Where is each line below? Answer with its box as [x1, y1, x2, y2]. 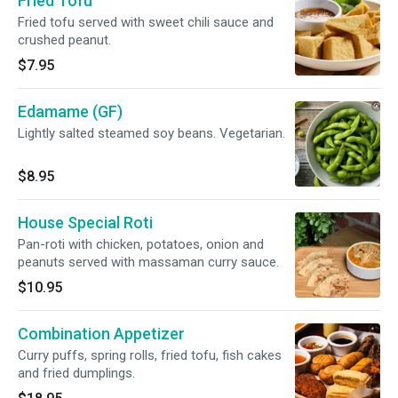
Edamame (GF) [18, 102, 123, 121]
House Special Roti [18, 213, 153, 232]
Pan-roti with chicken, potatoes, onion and [18, 236, 264, 252]
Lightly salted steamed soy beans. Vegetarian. [18, 125, 285, 141]
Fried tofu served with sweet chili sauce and [18, 14, 274, 30]
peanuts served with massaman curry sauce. [18, 254, 279, 270]
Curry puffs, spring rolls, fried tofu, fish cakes [18, 347, 282, 363]
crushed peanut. [18, 32, 111, 48]
